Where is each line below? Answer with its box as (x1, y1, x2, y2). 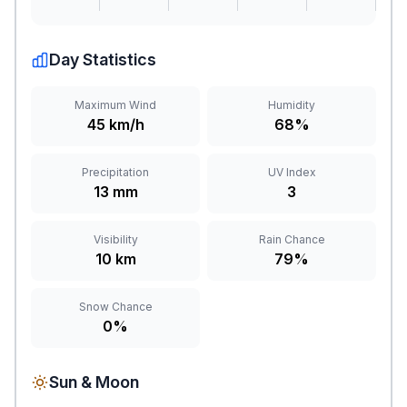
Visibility (93, 233, 138, 246)
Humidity (268, 98, 315, 112)
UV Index (267, 165, 316, 179)
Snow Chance (78, 300, 153, 313)
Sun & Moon (49, 372, 139, 392)
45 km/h (86, 115, 144, 134)
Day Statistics (49, 50, 156, 69)
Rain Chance (258, 233, 325, 246)
